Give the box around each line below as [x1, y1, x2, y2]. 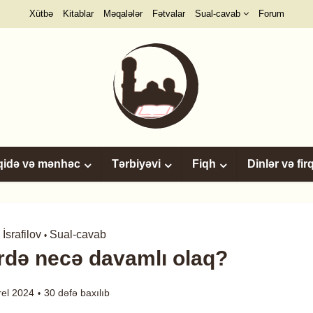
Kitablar [62, 8, 94, 19]
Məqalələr [103, 8, 143, 19]
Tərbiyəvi [112, 158, 161, 170]
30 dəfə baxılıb [44, 287, 110, 298]
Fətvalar [152, 8, 185, 19]
